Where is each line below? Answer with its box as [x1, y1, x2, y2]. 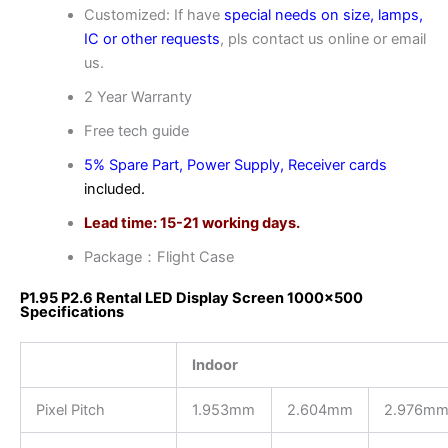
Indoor [191, 355, 238, 374]
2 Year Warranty [83, 87, 192, 106]
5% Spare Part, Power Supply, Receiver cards [83, 155, 387, 174]
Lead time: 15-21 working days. [83, 213, 300, 232]
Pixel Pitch [35, 400, 105, 419]
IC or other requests [83, 29, 220, 48]
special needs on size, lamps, [223, 5, 423, 24]
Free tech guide [83, 121, 189, 140]
